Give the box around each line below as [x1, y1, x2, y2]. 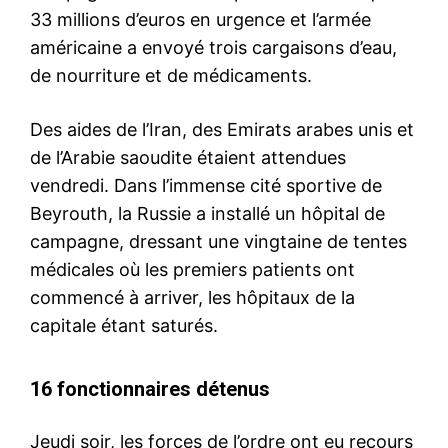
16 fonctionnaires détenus [30, 376, 270, 401]
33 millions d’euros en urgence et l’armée [30, 8, 371, 30]
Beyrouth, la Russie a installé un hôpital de [30, 202, 385, 224]
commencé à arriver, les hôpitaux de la [30, 286, 355, 308]
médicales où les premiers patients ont [30, 258, 355, 280]
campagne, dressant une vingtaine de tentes [30, 230, 407, 252]
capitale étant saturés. [30, 314, 218, 336]
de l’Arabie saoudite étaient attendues [30, 146, 346, 168]
